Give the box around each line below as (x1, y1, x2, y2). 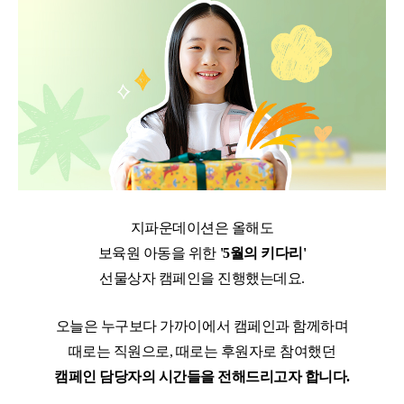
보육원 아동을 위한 (97, 245, 220, 262)
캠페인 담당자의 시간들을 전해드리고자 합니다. (54, 369, 350, 385)
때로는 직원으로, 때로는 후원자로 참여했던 (68, 344, 336, 360)
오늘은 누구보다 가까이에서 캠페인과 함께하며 (55, 318, 349, 335)
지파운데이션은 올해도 (130, 220, 274, 236)
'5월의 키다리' (219, 245, 307, 262)
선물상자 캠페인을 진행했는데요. (99, 271, 305, 287)
